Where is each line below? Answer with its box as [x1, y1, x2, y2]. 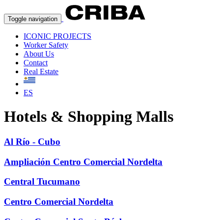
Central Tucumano [4, 176, 80, 187]
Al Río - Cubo [4, 136, 60, 147]
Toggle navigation [8, 15, 57, 23]
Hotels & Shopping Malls [4, 108, 173, 126]
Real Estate [24, 67, 58, 76]
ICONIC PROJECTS [24, 32, 91, 40]
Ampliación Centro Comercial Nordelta [4, 156, 163, 167]
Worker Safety [24, 41, 68, 49]
